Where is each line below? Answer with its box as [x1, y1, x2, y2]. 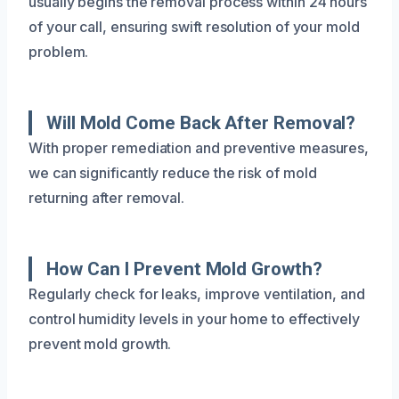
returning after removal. [28, 188, 185, 207]
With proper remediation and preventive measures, [28, 138, 370, 157]
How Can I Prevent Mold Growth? [46, 257, 322, 280]
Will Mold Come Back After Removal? [46, 111, 356, 134]
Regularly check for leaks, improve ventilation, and [28, 284, 365, 303]
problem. [28, 42, 89, 61]
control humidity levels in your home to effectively [28, 309, 360, 328]
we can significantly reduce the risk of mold [28, 163, 317, 182]
